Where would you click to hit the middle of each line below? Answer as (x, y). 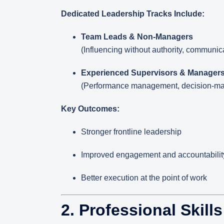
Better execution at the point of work (144, 178)
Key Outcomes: (90, 109)
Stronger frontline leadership (131, 132)
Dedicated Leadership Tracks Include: (133, 14)
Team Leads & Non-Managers (137, 37)
